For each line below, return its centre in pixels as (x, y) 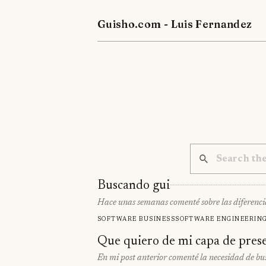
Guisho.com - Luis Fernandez (175, 24)
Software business (137, 218)
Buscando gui (134, 186)
